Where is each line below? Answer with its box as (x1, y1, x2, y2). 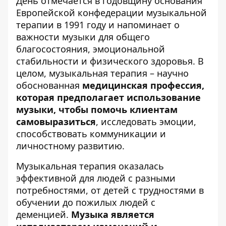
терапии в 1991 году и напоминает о (16, 19, 180, 31)
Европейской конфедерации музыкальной (16, 7, 207, 19)
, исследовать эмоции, (96, 116, 196, 128)
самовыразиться (16, 116, 96, 128)
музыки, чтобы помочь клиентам (16, 103, 178, 116)
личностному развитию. (16, 140, 125, 152)
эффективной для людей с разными (16, 172, 176, 185)
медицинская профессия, (82, 79, 204, 92)
